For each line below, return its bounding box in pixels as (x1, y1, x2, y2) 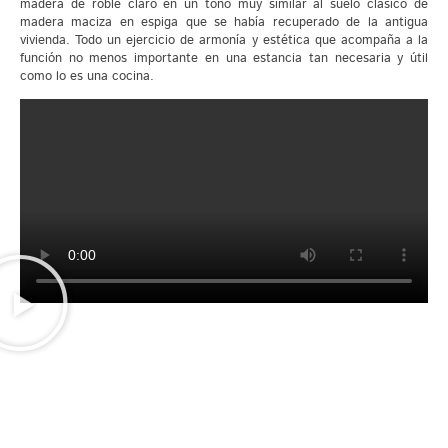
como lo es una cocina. (20, 67, 154, 87)
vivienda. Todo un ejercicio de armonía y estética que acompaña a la (20, 31, 428, 51)
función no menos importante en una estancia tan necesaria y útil (20, 49, 428, 69)
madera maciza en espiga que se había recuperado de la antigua (20, 13, 428, 33)
